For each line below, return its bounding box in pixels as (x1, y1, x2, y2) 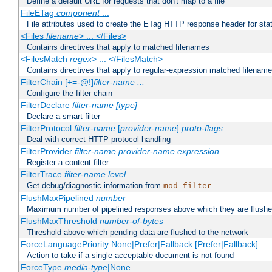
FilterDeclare (20, 100, 72, 110)
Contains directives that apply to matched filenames (27, 42, 209, 52)
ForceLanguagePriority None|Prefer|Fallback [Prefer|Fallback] (20, 239, 258, 250)
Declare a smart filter (27, 112, 100, 121)
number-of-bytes (99, 216, 163, 226)
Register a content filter (27, 158, 109, 168)
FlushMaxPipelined (20, 193, 96, 203)
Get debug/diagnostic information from (27, 181, 163, 191)
